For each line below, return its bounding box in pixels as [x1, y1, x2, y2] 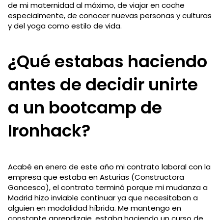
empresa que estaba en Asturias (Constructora [8, 171, 184, 182]
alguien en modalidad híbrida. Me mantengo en [8, 202, 181, 213]
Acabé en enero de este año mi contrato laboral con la [8, 161, 211, 172]
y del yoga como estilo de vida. [8, 20, 122, 31]
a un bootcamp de [8, 95, 162, 119]
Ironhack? [8, 118, 90, 142]
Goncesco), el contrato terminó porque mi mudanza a [8, 182, 208, 192]
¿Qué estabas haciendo [8, 49, 207, 73]
